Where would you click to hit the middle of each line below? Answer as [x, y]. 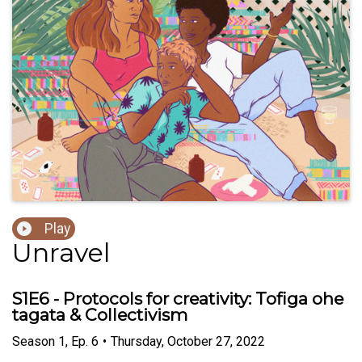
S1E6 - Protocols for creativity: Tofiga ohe [178, 299]
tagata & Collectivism [100, 315]
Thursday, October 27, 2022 [188, 341]
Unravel [61, 253]
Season [34, 341]
